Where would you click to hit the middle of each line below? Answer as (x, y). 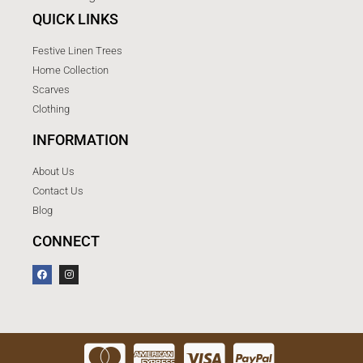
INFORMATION (81, 140)
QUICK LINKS (75, 19)
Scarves (51, 90)
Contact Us (58, 191)
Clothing (51, 109)
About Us (53, 171)
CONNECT (66, 241)
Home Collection (70, 70)
